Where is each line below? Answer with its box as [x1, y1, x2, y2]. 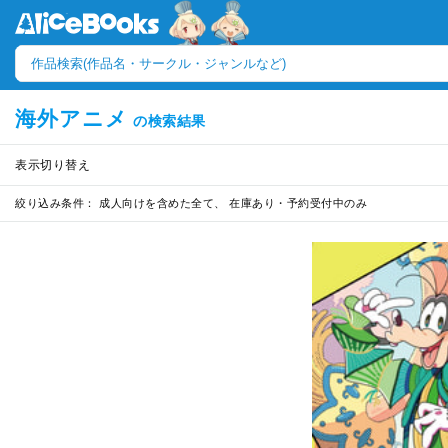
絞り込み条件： [15, 196, 96, 209]
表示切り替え [15, 158, 91, 172]
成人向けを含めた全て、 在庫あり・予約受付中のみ [95, 196, 368, 209]
